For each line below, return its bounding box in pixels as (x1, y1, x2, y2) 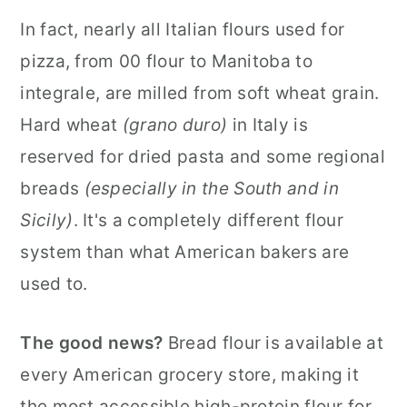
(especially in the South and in (84, 178, 339, 200)
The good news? (20, 333, 164, 354)
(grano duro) (117, 114, 228, 136)
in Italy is (227, 114, 308, 136)
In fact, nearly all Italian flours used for (20, 19, 345, 41)
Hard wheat (20, 114, 118, 136)
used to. (20, 273, 88, 295)
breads (20, 178, 84, 200)
